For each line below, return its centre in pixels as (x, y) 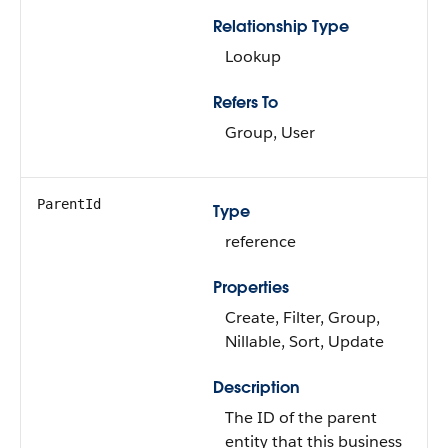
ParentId (69, 204)
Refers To (245, 102)
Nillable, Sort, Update (304, 341)
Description (256, 387)
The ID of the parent (301, 417)
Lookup (253, 56)
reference (260, 241)
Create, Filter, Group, (302, 317)
